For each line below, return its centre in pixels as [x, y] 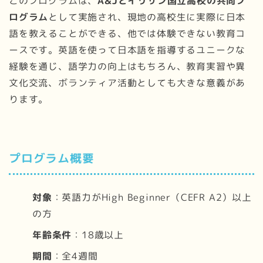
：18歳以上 [98, 235]
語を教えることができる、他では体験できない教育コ [127, 34]
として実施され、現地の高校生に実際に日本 [147, 17]
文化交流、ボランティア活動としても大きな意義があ [127, 83]
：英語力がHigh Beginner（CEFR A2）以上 [152, 197]
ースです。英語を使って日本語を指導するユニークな [127, 50]
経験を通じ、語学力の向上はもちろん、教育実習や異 [127, 67]
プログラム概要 [52, 158]
